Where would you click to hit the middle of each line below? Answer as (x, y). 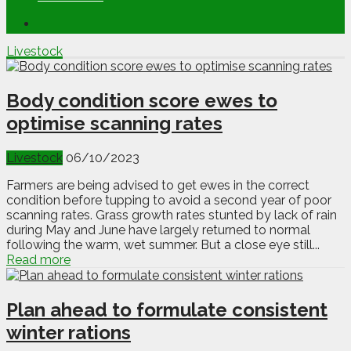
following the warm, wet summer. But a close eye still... (163, 244)
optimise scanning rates (114, 123)
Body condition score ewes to (142, 100)
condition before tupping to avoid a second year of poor (169, 200)
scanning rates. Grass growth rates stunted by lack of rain (172, 215)
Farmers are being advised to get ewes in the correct (158, 185)
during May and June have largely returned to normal (158, 230)
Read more (38, 259)
